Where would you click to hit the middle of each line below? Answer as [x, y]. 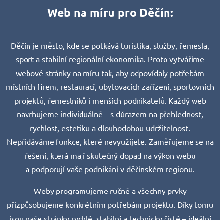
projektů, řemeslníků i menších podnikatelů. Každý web [110, 100]
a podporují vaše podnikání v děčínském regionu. [110, 169]
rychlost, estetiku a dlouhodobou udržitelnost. [110, 127]
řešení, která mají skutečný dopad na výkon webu [110, 155]
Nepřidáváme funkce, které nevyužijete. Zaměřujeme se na [110, 141]
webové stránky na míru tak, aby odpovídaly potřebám [110, 72]
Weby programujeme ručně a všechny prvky [110, 190]
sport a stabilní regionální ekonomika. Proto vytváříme [110, 59]
